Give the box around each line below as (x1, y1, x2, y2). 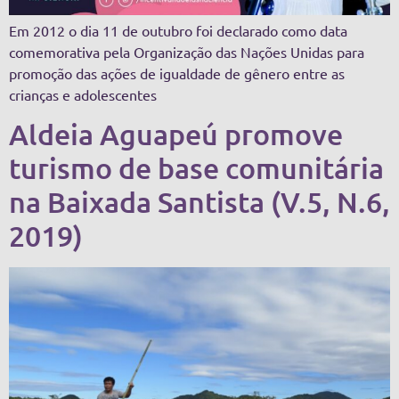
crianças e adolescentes (9, 85, 157, 104)
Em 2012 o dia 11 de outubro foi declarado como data (9, 21, 347, 40)
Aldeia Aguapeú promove (9, 117, 343, 152)
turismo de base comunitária (9, 151, 384, 186)
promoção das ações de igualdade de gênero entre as (9, 64, 345, 83)
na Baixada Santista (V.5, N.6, (9, 184, 390, 220)
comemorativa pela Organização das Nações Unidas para (9, 43, 364, 61)
